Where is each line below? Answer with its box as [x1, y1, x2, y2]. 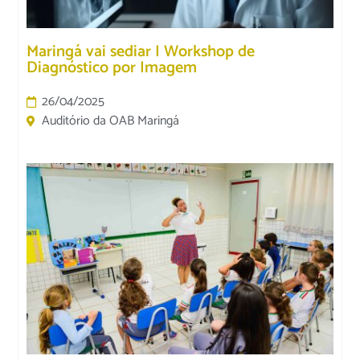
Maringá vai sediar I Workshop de [27, 38, 256, 65]
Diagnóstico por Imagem [27, 54, 198, 81]
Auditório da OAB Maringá [42, 109, 180, 132]
